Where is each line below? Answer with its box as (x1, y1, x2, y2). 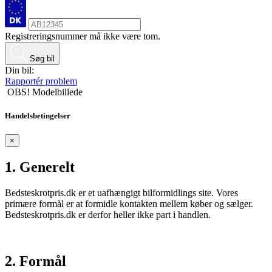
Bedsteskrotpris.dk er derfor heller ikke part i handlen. (5, 209, 211, 220)
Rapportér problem (5, 75, 77, 86)
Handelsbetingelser (5, 110, 70, 120)
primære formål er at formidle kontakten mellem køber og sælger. (5, 198, 253, 209)
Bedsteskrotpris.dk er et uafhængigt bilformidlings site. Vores (5, 187, 238, 198)
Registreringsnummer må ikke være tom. (5, 30, 160, 41)
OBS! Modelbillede (7, 86, 83, 97)
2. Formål (5, 253, 66, 269)
